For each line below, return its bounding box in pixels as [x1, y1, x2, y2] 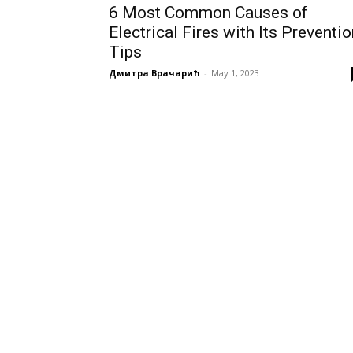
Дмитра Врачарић [109, 67, 200, 79]
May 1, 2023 [211, 67, 259, 79]
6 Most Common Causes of [109, 3, 308, 22]
